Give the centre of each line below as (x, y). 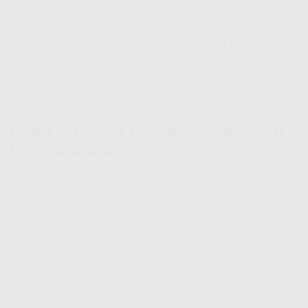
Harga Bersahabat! (65, 152)
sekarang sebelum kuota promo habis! (119, 65)
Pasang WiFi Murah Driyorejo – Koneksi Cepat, (148, 131)
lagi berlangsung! (60, 45)
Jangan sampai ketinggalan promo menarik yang (148, 24)
